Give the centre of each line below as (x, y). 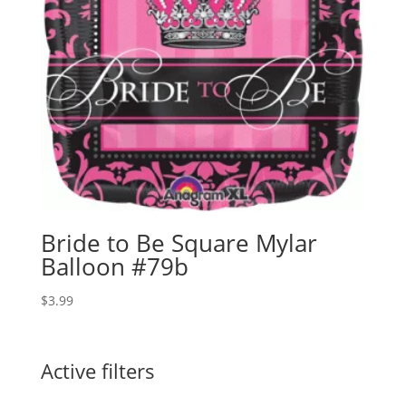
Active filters (97, 371)
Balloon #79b (114, 267)
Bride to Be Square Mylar (179, 243)
